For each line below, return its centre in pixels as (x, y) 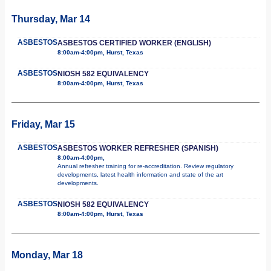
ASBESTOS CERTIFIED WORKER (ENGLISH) (134, 43)
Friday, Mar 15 (43, 124)
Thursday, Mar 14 (51, 19)
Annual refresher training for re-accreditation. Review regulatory (145, 166)
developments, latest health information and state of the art (140, 174)
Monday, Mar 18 (47, 255)
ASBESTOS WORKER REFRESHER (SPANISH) (138, 148)
